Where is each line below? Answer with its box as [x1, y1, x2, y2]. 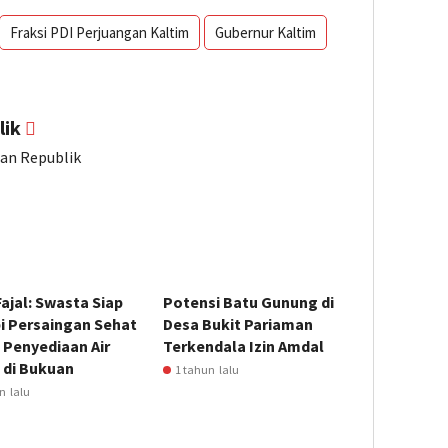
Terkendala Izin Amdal [163, 336, 325, 357]
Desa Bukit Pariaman [163, 314, 314, 335]
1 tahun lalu [175, 362, 240, 378]
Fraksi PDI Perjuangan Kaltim [10, 23, 189, 43]
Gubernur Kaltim [215, 23, 316, 43]
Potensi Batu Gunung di [163, 292, 335, 313]
